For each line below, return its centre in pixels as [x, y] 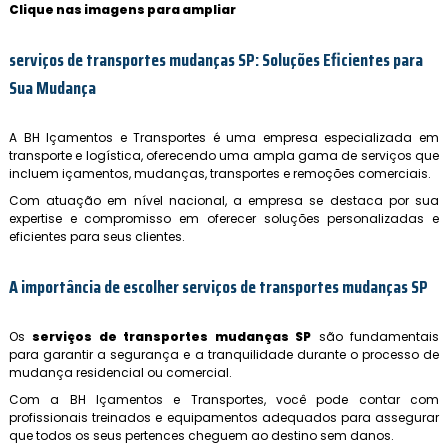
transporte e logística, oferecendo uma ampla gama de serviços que [224, 155]
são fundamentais [375, 336]
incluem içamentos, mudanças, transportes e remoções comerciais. [220, 173]
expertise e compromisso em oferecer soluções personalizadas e [224, 218]
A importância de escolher [95, 287]
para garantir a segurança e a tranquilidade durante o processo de [224, 354]
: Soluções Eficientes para [339, 60]
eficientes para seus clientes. [97, 236]
